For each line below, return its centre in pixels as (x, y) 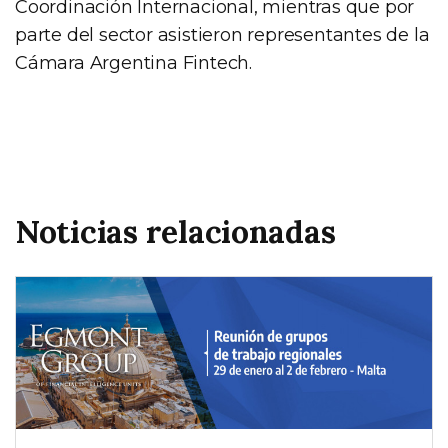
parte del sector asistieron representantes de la (222, 35)
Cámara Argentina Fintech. (134, 63)
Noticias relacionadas (175, 232)
